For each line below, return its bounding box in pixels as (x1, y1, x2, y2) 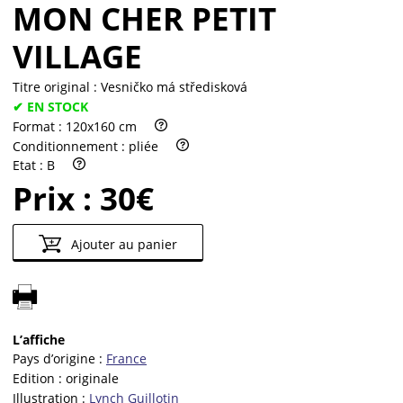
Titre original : (13, 78, 101, 96)
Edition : (13, 370, 66, 388)
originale (66, 370, 119, 388)
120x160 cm (66, 117, 137, 135)
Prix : (13, 177, 100, 220)
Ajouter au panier (67, 236, 177, 254)
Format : (13, 117, 66, 135)
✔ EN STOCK (13, 97, 88, 115)
